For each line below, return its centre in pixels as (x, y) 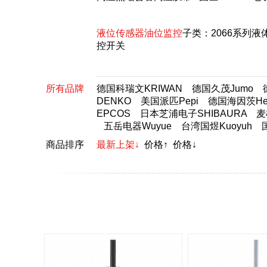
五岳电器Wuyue (138, 126)
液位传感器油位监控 (139, 33)
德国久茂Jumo (223, 89)
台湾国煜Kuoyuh (217, 126)
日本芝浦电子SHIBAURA (193, 114)
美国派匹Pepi (170, 101)
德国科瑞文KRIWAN (139, 89)
